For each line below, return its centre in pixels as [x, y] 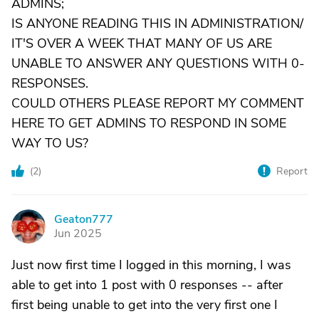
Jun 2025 [78, 234]
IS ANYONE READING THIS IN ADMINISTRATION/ [157, 24]
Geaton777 [84, 220]
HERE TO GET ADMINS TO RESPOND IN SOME [149, 124]
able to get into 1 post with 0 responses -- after [147, 285]
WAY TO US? [50, 143]
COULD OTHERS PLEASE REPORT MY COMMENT [158, 104]
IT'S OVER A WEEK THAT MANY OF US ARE [142, 44]
